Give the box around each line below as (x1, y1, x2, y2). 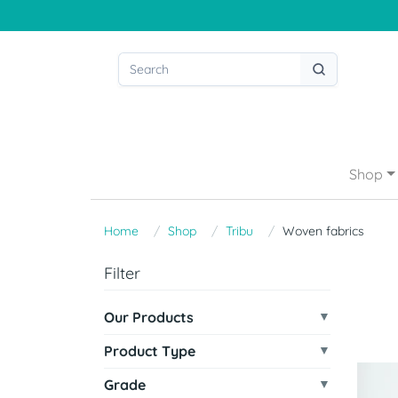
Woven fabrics (283, 223, 364, 239)
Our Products (104, 308, 194, 326)
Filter (104, 263, 140, 283)
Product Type (104, 342, 195, 360)
